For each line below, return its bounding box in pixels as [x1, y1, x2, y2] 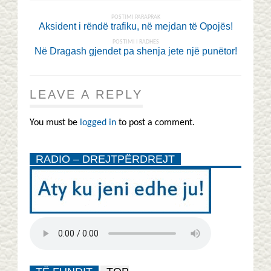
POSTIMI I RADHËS [112, 38, 159, 45]
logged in [80, 117, 116, 128]
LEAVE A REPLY [30, 87, 143, 101]
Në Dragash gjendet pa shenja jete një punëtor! [34, 45, 237, 56]
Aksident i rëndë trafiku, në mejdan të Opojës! [38, 21, 233, 31]
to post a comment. [116, 117, 195, 128]
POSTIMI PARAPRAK [111, 13, 160, 21]
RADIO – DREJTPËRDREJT [36, 152, 175, 165]
